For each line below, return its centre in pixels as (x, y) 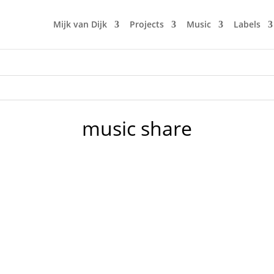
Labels (247, 24)
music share (137, 128)
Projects (146, 24)
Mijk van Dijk (80, 24)
